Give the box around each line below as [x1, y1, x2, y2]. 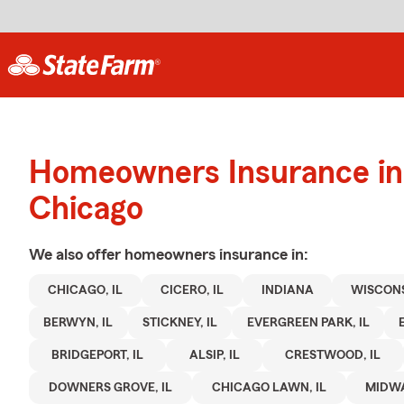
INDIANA [261, 284, 314, 297]
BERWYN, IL [43, 317, 114, 329]
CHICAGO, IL [47, 284, 123, 297]
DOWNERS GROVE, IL [48, 381, 172, 394]
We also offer [29, 246, 124, 262]
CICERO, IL [160, 284, 224, 297]
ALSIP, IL [188, 349, 240, 362]
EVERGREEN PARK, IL [246, 317, 370, 329]
